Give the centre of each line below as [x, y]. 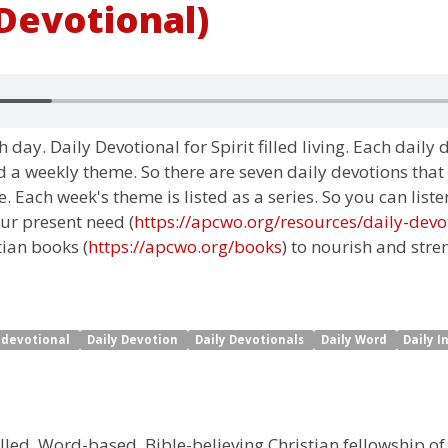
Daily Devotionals [250, 339]
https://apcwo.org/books [185, 246]
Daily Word [355, 339]
